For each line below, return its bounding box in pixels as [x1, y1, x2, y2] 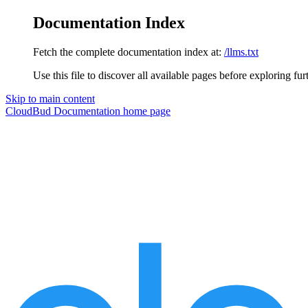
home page [120, 104, 170, 117]
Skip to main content [5, 92, 95, 104]
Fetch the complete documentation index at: [33, 45, 221, 58]
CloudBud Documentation [5, 104, 120, 117]
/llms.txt [224, 45, 258, 58]
